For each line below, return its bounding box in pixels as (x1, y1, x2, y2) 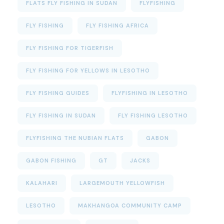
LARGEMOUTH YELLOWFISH (79, 179, 165, 187)
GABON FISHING (26, 157, 76, 164)
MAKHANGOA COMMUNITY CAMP (78, 202, 182, 209)
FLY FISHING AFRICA (86, 22, 149, 29)
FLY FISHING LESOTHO (118, 112, 188, 119)
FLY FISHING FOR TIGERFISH (26, 44, 113, 52)
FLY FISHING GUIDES (26, 89, 89, 97)
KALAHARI (26, 179, 57, 187)
